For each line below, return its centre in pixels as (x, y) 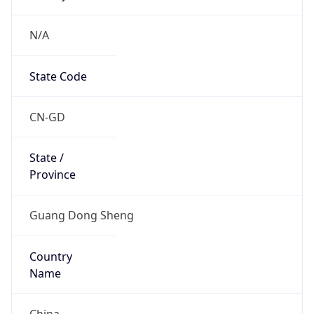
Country (50, 256)
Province (52, 175)
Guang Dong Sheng (81, 216)
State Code (58, 76)
